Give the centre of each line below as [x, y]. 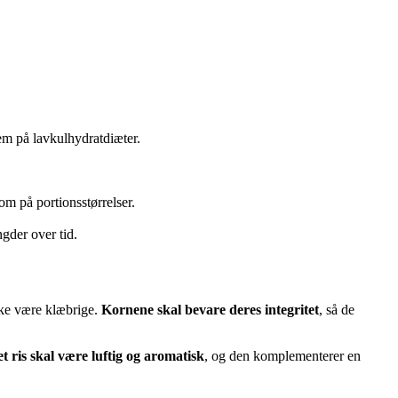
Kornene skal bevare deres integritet [210, 309]
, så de [337, 309]
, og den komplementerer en [283, 355]
